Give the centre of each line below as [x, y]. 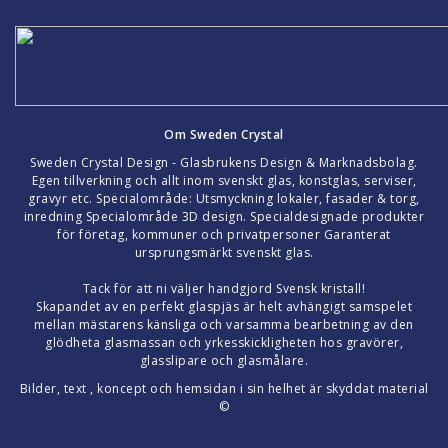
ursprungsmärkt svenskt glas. [224, 252]
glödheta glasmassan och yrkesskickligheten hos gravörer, [224, 342]
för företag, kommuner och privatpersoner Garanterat [224, 234]
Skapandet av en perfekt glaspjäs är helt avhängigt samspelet [224, 306]
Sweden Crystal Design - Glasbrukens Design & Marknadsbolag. [224, 162]
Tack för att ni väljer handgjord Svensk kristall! [224, 288]
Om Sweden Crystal [224, 134]
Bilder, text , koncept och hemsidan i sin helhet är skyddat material [224, 388]
